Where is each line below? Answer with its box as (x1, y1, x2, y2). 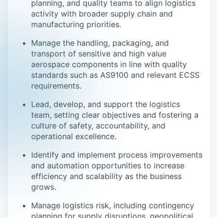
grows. (31, 182, 56, 192)
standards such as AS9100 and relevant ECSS (31, 70, 200, 80)
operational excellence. (31, 131, 116, 141)
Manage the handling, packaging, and (31, 38, 169, 48)
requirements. (31, 81, 81, 91)
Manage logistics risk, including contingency (31, 200, 194, 210)
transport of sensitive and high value (31, 49, 166, 58)
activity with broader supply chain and (31, 9, 173, 18)
